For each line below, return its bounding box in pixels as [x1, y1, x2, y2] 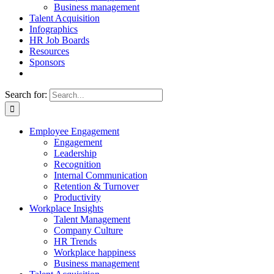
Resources [29, 46, 69, 56]
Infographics [29, 24, 78, 34]
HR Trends [54, 236, 97, 246]
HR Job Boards [29, 35, 89, 45]
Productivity [54, 192, 101, 202]
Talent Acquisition [29, 13, 100, 23]
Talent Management [54, 214, 130, 224]
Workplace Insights [29, 203, 103, 213]
